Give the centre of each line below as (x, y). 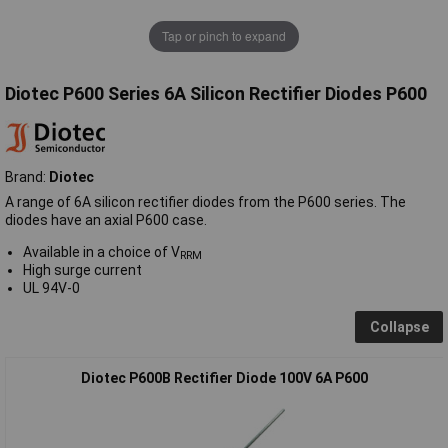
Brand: (27, 176)
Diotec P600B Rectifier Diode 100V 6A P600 (224, 377)
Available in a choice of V (101, 251)
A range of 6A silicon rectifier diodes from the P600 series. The (205, 201)
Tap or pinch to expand (224, 36)
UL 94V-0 (51, 287)
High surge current (82, 269)
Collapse (399, 326)
